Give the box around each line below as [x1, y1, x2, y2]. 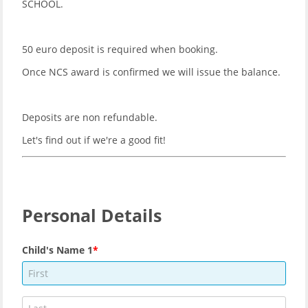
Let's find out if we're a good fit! [22, 133, 166, 146]
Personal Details [22, 203, 162, 227]
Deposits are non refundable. [22, 111, 160, 124]
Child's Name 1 [22, 243, 93, 256]
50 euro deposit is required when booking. [22, 43, 221, 56]
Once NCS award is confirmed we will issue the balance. [22, 65, 283, 78]
